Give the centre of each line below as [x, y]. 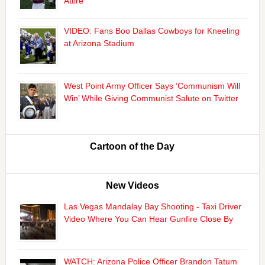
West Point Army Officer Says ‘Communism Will [152, 85]
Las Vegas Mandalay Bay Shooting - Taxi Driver [152, 206]
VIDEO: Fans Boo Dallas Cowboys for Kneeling [151, 30]
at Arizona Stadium [99, 43]
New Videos [132, 185]
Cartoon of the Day [132, 146]
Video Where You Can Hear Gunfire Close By [148, 219]
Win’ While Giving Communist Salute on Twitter [151, 98]
